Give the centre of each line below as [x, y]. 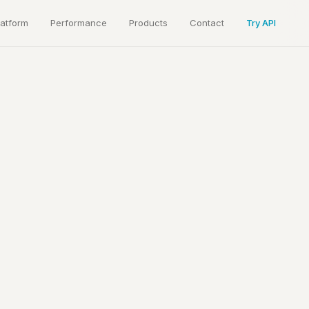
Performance [79, 23]
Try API [261, 23]
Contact [207, 23]
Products [148, 23]
